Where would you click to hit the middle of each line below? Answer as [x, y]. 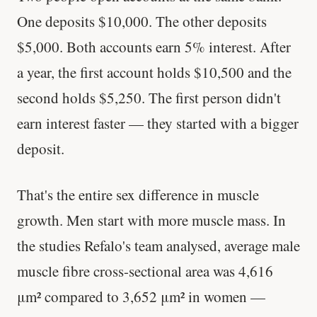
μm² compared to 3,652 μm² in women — [141, 296]
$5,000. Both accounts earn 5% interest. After [154, 46]
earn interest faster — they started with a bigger [158, 123]
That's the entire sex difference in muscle [138, 194]
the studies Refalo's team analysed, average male [158, 245]
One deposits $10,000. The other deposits [142, 21]
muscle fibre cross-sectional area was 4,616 [145, 271]
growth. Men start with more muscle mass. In [151, 220]
